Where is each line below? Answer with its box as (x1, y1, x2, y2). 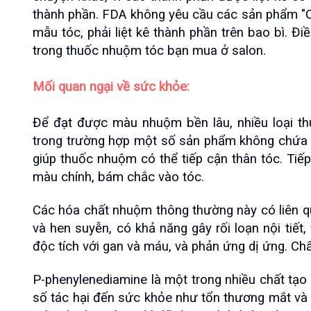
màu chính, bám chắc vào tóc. (33, 169, 204, 185)
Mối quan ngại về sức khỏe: (33, 79, 190, 94)
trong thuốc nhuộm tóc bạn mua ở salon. (33, 43, 266, 58)
